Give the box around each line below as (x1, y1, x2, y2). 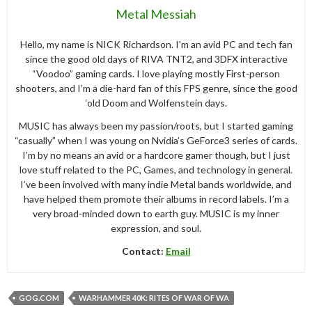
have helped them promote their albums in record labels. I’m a (23, 192, 289, 205)
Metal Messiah (116, 6, 196, 22)
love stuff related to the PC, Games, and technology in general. (19, 163, 292, 175)
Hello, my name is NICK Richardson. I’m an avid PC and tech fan (19, 38, 292, 50)
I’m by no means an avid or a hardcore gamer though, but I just (22, 148, 290, 161)
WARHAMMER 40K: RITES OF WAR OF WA (79, 292, 229, 302)
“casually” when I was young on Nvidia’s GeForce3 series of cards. (15, 134, 297, 146)
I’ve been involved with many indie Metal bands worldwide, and (20, 178, 292, 190)
